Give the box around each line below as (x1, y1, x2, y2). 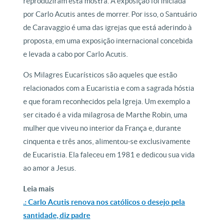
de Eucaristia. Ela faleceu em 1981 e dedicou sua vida (23, 150, 195, 159)
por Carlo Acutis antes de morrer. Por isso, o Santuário (23, 10, 197, 19)
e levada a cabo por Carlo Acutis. (23, 50, 128, 59)
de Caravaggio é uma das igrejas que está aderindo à (23, 23, 192, 32)
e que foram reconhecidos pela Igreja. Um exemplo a (23, 97, 191, 106)
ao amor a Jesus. (23, 164, 76, 173)
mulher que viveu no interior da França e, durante (23, 124, 182, 133)
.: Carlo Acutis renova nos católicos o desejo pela (23, 198, 185, 207)
